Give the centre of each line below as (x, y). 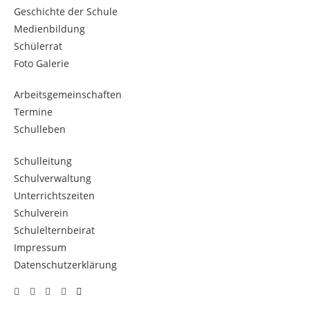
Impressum (40, 247)
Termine (33, 112)
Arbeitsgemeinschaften (68, 94)
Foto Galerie (42, 63)
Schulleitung (43, 161)
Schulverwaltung (53, 178)
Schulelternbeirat (54, 230)
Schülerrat (38, 46)
